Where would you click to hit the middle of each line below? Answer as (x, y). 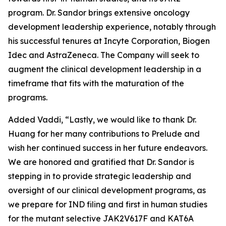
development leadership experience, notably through (112, 27)
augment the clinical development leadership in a (105, 69)
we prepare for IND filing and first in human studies (108, 204)
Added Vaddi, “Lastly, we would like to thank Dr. (102, 120)
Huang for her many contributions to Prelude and (104, 134)
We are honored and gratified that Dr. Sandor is (101, 162)
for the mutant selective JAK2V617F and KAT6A (101, 218)
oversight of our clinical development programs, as (107, 190)
